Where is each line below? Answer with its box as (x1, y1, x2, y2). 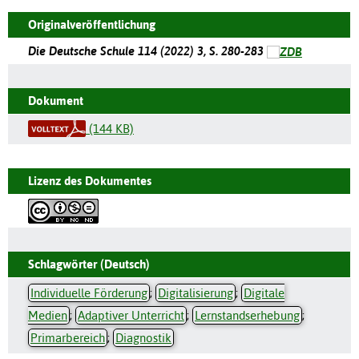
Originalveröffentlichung (28, 17, 155, 31)
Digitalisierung (158, 285, 233, 300)
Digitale (244, 285, 284, 300)
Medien (28, 308, 67, 322)
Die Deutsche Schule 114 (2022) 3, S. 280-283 (28, 43, 267, 58)
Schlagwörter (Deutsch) (28, 256, 150, 271)
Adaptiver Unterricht (78, 308, 184, 322)
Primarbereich (30, 330, 105, 345)
